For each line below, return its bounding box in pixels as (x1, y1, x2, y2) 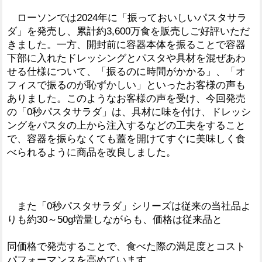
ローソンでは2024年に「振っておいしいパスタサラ (7, 12, 247, 23)
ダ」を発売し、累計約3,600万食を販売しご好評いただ (7, 25, 250, 37)
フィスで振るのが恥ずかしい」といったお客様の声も (7, 79, 246, 91)
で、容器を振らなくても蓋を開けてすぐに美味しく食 (7, 133, 246, 144)
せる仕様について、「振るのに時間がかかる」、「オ (7, 65, 246, 77)
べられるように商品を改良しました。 (7, 146, 176, 158)
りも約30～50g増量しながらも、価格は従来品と (7, 213, 222, 225)
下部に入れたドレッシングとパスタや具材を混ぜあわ (7, 52, 246, 64)
